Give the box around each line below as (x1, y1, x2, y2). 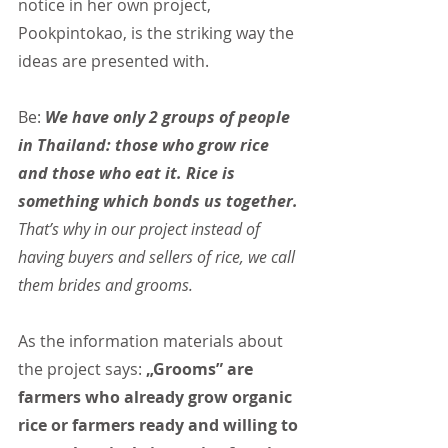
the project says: (18, 358, 146, 381)
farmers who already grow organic (18, 386, 296, 409)
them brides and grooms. (18, 274, 193, 297)
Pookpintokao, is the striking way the (18, 22, 298, 45)
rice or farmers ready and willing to (18, 414, 302, 437)
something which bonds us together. (18, 190, 298, 213)
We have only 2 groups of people (45, 106, 294, 129)
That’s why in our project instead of (18, 218, 264, 241)
